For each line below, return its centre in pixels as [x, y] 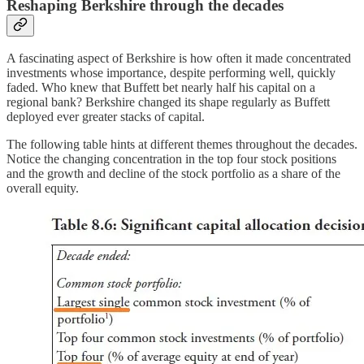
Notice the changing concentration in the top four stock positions [171, 159]
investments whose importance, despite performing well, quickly [171, 73]
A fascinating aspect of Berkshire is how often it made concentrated [179, 58]
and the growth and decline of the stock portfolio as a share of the [173, 174]
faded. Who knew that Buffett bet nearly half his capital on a [161, 88]
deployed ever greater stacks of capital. [106, 117]
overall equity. [43, 188]
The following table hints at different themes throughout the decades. [182, 145]
